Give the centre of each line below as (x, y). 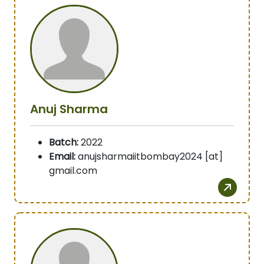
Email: (62, 157)
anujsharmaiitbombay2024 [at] (149, 157)
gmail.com (73, 171)
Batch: (64, 143)
